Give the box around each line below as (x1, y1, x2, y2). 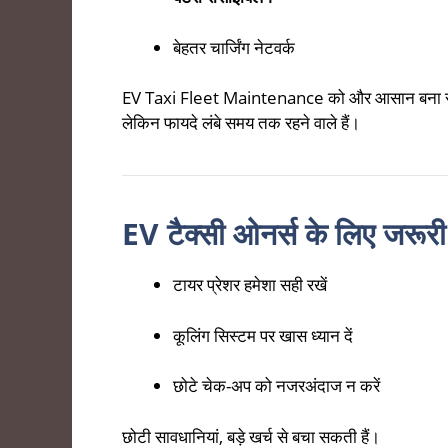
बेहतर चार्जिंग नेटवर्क (173, 35, 295, 59)
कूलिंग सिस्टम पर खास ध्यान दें (173, 323, 353, 347)
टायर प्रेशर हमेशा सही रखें (173, 273, 327, 297)
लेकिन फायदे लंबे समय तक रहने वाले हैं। (122, 111, 360, 135)
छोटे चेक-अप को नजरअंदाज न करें (173, 374, 380, 398)
